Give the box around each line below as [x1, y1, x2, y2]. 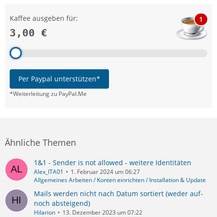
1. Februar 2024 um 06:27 [71, 167, 140, 176]
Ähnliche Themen [5, 136, 76, 148]
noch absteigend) [34, 198, 90, 208]
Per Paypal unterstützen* [18, 74, 100, 83]
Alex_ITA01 [34, 167, 63, 176]
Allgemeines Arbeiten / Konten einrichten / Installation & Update [34, 175, 206, 184]
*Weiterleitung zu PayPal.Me [10, 89, 87, 98]
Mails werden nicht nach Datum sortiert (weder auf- [34, 188, 203, 198]
